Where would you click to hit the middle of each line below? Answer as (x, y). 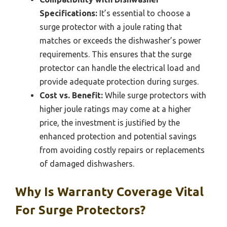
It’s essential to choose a (144, 13)
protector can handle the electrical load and (120, 68)
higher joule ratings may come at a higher (115, 109)
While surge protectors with (155, 96)
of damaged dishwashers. (87, 164)
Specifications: (68, 13)
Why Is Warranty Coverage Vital (109, 192)
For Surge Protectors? (80, 210)
